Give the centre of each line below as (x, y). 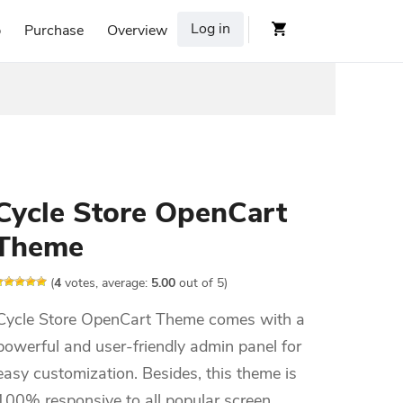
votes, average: (106, 283)
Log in (210, 29)
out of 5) (201, 283)
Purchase (54, 31)
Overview (137, 31)
